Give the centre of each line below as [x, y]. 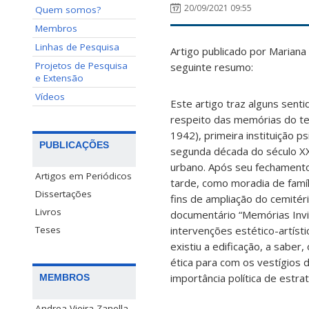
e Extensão [59, 78]
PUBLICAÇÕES [74, 145]
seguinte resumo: [212, 67]
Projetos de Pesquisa [81, 66]
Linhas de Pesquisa [77, 47]
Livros [48, 212]
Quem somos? [68, 10]
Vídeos [50, 97]
